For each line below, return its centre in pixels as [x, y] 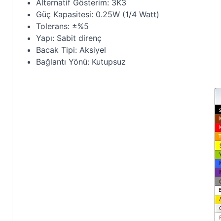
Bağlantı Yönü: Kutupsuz [81, 61]
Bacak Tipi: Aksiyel [71, 50]
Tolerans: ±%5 [62, 26]
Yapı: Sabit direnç [69, 38]
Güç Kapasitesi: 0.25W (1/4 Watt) [98, 14]
